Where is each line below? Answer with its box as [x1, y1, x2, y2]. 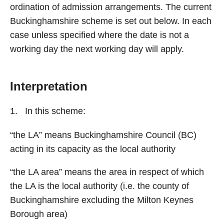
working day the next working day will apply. [10, 44, 184, 54]
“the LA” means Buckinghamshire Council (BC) [10, 130, 196, 140]
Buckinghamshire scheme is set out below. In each [10, 16, 211, 26]
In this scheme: [25, 106, 85, 116]
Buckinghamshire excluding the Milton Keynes [10, 195, 193, 205]
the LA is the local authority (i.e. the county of [10, 181, 189, 191]
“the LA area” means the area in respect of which [10, 167, 204, 177]
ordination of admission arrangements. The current [10, 2, 211, 12]
